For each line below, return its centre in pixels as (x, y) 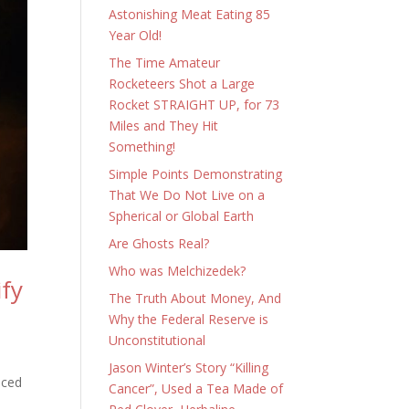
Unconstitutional (157, 340)
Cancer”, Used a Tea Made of (196, 388)
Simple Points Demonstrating (196, 174)
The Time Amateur (165, 63)
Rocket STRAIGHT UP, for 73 (194, 105)
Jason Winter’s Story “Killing (189, 367)
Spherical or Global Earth (182, 216)
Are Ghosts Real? (159, 243)
